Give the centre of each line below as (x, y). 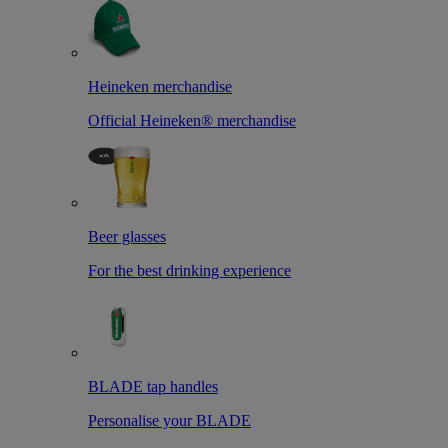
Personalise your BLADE (169, 420)
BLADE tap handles (153, 386)
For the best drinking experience (189, 270)
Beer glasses (127, 236)
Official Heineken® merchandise (192, 120)
